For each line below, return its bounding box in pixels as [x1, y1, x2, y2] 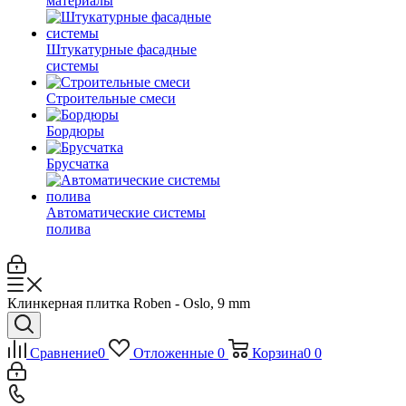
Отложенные [132, 345, 214, 361]
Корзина [251, 345, 304, 361]
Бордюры [46, 123, 104, 139]
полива [46, 221, 91, 237]
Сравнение [30, 345, 98, 361]
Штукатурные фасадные [46, 42, 197, 57]
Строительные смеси [46, 91, 176, 106]
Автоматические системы [46, 205, 206, 220]
